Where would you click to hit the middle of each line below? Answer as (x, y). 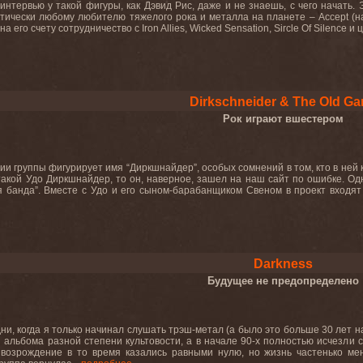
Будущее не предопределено (283, 281)
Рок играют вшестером (283, 119)
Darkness (283, 264)
